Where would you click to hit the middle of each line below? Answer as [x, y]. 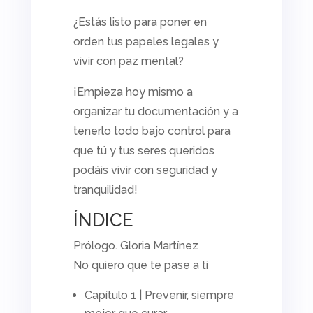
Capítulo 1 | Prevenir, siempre [159, 295]
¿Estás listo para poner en [140, 22]
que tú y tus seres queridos [144, 150]
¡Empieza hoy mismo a [133, 92]
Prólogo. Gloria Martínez [136, 245]
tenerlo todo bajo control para [152, 131]
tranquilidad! [105, 189]
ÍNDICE [103, 220]
